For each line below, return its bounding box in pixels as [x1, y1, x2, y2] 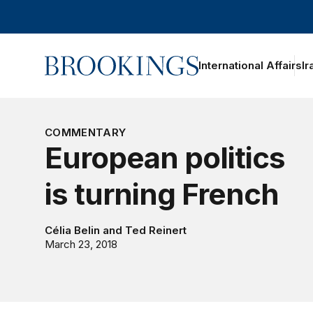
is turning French [44, 176, 279, 212]
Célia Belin [44, 224, 100, 237]
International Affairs [198, 59, 302, 72]
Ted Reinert [124, 224, 187, 237]
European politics [44, 140, 285, 175]
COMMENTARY [44, 126, 126, 139]
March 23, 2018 [44, 238, 117, 251]
